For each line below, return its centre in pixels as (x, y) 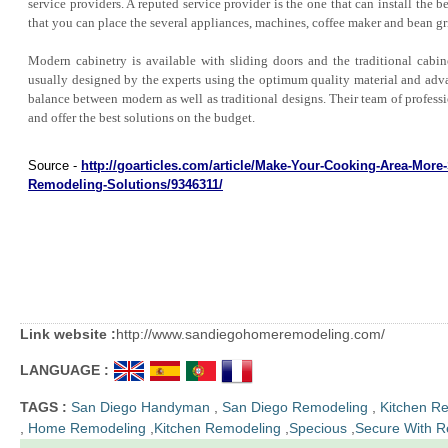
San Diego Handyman (140, 407)
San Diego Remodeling (293, 407)
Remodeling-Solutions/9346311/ (125, 184)
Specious (318, 428)
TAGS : (43, 407)
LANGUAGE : (64, 369)
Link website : (68, 334)
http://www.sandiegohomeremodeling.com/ (250, 334)
